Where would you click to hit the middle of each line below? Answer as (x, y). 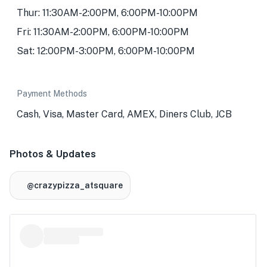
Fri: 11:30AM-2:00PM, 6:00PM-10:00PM (103, 32)
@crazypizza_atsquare (75, 185)
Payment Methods (52, 94)
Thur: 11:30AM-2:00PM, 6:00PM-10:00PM (107, 13)
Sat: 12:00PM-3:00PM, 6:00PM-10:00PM (106, 51)
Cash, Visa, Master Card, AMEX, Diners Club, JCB (124, 114)
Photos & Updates (53, 153)
